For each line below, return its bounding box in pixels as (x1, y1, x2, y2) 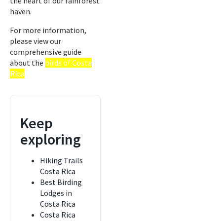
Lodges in (40, 188, 72, 198)
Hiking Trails (40, 155, 83, 165)
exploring (20, 130, 81, 148)
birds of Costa (45, 58, 92, 68)
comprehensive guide (10, 47, 81, 57)
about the (10, 58, 45, 68)
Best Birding (40, 177, 82, 187)
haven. (10, 6, 32, 16)
